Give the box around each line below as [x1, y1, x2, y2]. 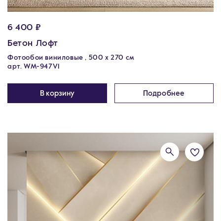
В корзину [39, 89, 74, 97]
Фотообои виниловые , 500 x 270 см [7, 54, 135, 61]
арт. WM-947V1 [7, 63, 60, 70]
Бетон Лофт [7, 39, 58, 48]
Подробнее [143, 89, 185, 97]
